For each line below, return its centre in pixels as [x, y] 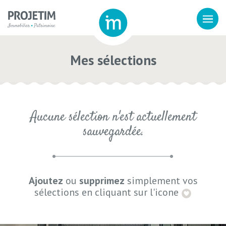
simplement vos [161, 181]
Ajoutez [46, 181]
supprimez [102, 181]
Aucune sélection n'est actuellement [113, 117]
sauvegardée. [113, 132]
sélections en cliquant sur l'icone [108, 192]
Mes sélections [113, 60]
